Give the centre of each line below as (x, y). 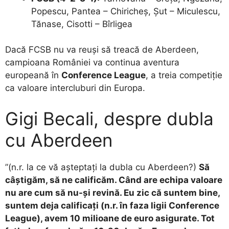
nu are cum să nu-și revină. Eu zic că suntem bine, (112, 192)
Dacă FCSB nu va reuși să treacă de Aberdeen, (102, 50)
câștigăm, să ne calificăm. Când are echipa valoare (114, 180)
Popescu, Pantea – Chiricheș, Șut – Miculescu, (126, 11)
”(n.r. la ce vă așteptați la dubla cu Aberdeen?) (102, 167)
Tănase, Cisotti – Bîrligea (82, 24)
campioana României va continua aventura (92, 63)
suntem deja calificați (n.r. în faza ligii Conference (112, 205)
